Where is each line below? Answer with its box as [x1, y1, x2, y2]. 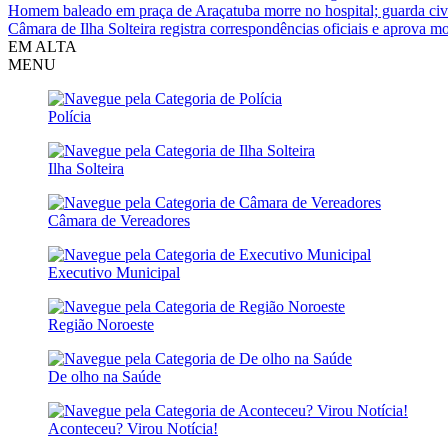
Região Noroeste [48, 316, 154, 333]
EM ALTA [8, 38, 77, 55]
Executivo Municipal [48, 264, 180, 281]
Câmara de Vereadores [48, 212, 190, 229]
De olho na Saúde [48, 368, 161, 385]
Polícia [48, 108, 91, 125]
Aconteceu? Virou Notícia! [48, 420, 218, 437]
